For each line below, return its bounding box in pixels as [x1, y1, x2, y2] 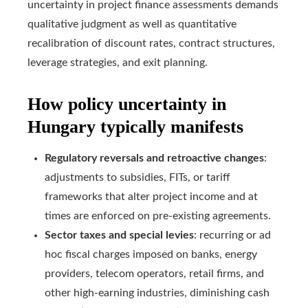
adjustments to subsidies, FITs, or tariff [45, 172, 230, 184]
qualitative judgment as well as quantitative [27, 19, 236, 30]
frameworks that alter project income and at [45, 191, 258, 203]
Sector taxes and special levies [45, 230, 194, 241]
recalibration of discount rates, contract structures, [27, 38, 275, 49]
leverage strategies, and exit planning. [27, 57, 208, 69]
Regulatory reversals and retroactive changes [45, 153, 264, 164]
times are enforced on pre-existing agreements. [45, 210, 271, 222]
